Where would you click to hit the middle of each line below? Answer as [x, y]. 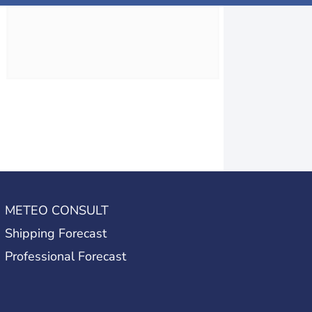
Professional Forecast [65, 256]
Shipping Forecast [55, 233]
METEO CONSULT [56, 210]
